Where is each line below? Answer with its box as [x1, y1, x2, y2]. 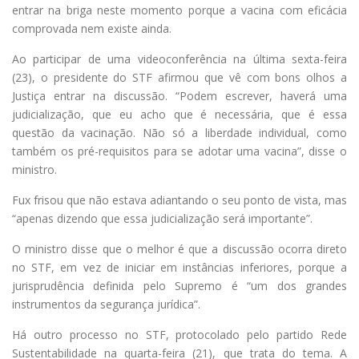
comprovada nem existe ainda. [12, 20, 171, 36]
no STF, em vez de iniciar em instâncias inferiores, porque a [12, 259, 347, 275]
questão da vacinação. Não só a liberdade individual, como [12, 124, 347, 140]
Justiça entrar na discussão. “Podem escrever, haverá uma [12, 87, 347, 103]
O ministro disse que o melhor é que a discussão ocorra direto [12, 240, 347, 256]
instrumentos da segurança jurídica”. [12, 296, 200, 312]
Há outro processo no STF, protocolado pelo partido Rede [12, 326, 347, 342]
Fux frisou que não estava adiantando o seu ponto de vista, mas [12, 192, 347, 208]
